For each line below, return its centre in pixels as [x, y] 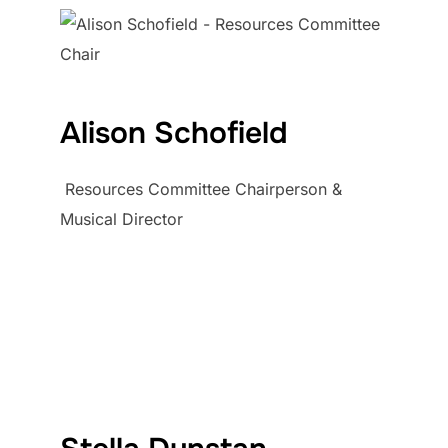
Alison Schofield [174, 133]
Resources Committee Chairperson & [201, 189]
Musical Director [121, 219]
